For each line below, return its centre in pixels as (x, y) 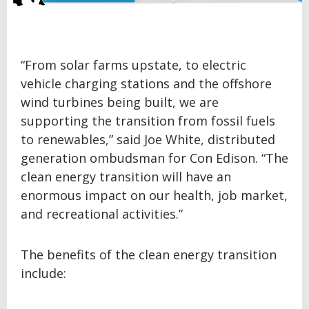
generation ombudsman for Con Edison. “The (154, 158)
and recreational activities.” (102, 214)
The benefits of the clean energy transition (149, 255)
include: (43, 273)
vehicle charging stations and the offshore (146, 84)
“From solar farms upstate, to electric (133, 65)
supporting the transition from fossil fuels (148, 121)
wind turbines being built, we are (120, 102)
